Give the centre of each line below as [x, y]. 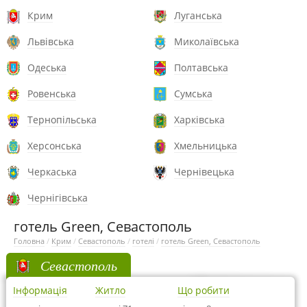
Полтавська [201, 67]
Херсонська [54, 146]
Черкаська [52, 172]
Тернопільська [62, 120]
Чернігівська [58, 198]
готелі [143, 241]
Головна [29, 241]
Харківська [199, 120]
